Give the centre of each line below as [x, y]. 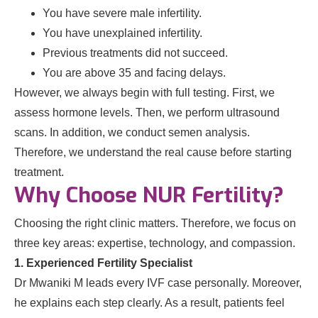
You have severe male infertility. [122, 13]
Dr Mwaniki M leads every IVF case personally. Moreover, [158, 283]
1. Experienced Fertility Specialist [103, 263]
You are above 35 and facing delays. [134, 73]
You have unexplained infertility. [122, 33]
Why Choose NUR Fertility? [149, 196]
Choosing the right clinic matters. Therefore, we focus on [155, 224]
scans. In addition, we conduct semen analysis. [132, 133]
